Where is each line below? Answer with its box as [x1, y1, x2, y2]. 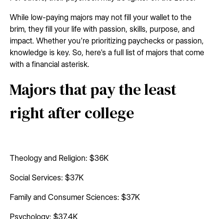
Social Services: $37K [10, 173, 84, 183]
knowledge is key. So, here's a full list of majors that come [10, 47, 204, 58]
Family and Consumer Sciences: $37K [10, 192, 140, 202]
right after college [10, 102, 134, 124]
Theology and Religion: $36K [10, 153, 109, 163]
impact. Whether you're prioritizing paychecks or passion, [10, 36, 204, 46]
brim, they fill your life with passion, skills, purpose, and [10, 24, 195, 34]
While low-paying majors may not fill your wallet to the [10, 12, 192, 22]
